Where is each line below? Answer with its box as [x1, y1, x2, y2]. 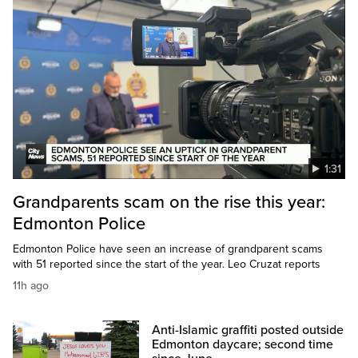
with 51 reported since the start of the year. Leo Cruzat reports [13, 257, 320, 272]
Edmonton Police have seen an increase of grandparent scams [13, 242, 323, 257]
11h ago [13, 279, 49, 293]
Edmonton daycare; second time [152, 336, 334, 353]
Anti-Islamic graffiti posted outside [152, 322, 344, 339]
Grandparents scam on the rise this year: [13, 192, 325, 213]
